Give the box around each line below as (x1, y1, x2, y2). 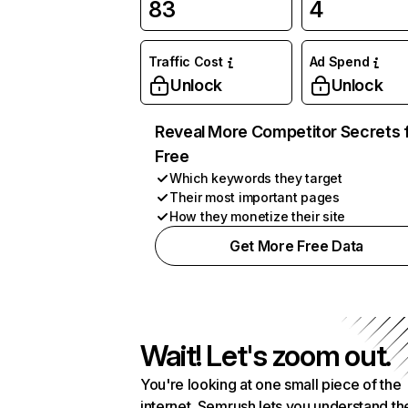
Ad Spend (309, 54, 370, 69)
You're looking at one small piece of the (140, 375, 402, 393)
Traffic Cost (148, 54, 223, 69)
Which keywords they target (169, 170, 342, 186)
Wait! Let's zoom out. (140, 338, 392, 373)
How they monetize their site (169, 209, 346, 224)
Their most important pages (169, 189, 340, 205)
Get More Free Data (229, 237, 364, 255)
